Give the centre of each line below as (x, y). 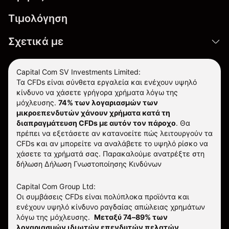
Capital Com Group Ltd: (56, 186)
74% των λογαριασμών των (108, 102)
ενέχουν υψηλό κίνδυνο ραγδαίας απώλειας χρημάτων (111, 207)
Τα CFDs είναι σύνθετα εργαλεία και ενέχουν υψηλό (107, 82)
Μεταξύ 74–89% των (131, 217)
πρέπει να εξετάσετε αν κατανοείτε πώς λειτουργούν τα (114, 133)
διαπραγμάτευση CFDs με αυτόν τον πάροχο (96, 123)
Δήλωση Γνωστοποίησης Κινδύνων (103, 164)
